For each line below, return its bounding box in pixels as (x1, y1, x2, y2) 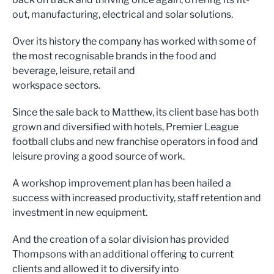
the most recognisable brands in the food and (12, 50, 217, 62)
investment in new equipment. (12, 206, 147, 218)
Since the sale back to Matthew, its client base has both (12, 106, 259, 118)
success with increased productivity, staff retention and (12, 191, 261, 204)
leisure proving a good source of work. (12, 150, 185, 162)
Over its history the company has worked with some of (12, 35, 256, 47)
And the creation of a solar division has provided (12, 233, 229, 245)
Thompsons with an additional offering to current (12, 248, 234, 260)
